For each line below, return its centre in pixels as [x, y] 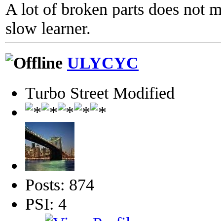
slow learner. [48, 28]
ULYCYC [103, 63]
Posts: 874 [60, 184]
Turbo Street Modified [100, 92]
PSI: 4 [46, 203]
